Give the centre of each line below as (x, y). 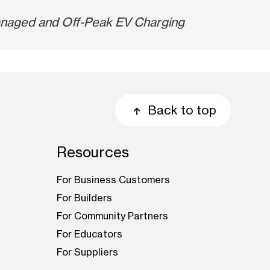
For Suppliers (88, 252)
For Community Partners (113, 216)
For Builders (85, 198)
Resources (93, 152)
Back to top (182, 110)
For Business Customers (114, 180)
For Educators (90, 234)
